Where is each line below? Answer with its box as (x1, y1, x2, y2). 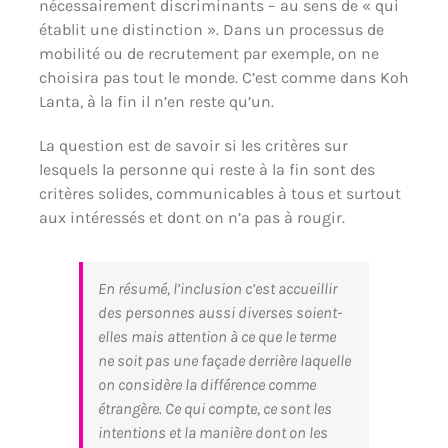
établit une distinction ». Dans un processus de (38, 19, 384, 39)
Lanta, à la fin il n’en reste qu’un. (38, 91, 274, 111)
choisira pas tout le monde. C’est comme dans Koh (38, 67, 409, 87)
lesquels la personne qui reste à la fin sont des (38, 159, 375, 179)
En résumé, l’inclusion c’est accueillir (97, 278, 337, 298)
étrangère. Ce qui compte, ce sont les (97, 398, 332, 418)
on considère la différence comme (97, 374, 316, 394)
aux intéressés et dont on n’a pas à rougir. (38, 207, 345, 227)
